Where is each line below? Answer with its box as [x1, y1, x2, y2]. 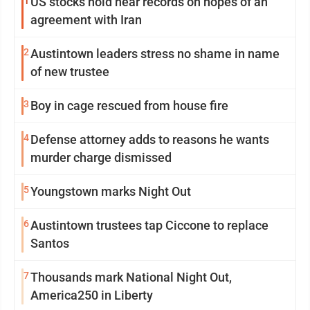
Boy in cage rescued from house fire [30, 98, 228, 113]
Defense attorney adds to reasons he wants [30, 132, 269, 147]
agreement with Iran [30, 12, 142, 27]
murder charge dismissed [30, 150, 172, 165]
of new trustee [30, 64, 109, 79]
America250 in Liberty [30, 288, 153, 302]
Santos [30, 236, 69, 250]
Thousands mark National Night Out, [30, 270, 232, 284]
